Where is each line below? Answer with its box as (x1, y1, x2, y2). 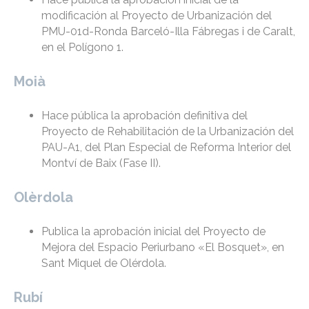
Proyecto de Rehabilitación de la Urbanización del (41, 125, 294, 139)
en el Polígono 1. (41, 41, 123, 54)
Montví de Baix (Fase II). (41, 157, 161, 170)
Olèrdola (14, 189, 73, 206)
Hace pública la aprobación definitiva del (41, 109, 248, 123)
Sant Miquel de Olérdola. (41, 257, 166, 270)
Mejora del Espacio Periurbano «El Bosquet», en (41, 241, 284, 255)
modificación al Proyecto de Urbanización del (41, 9, 272, 23)
